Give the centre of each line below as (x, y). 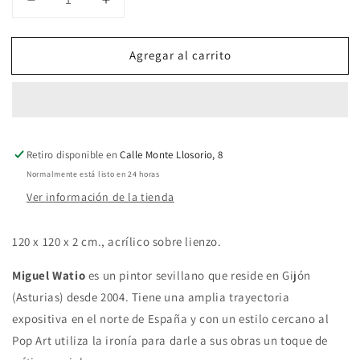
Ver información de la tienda (100, 197)
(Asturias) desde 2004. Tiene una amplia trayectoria (151, 297)
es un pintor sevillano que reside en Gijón (198, 276)
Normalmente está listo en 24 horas (93, 174)
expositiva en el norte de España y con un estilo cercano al (171, 319)
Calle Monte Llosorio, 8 (172, 155)
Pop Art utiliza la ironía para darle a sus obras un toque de (170, 341)
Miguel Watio (49, 276)
